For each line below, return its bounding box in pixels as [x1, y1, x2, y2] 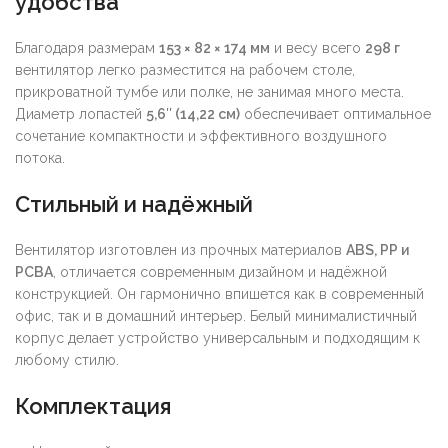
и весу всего [270, 39, 365, 56]
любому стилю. [15, 351, 119, 368]
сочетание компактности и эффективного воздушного [15, 127, 387, 144]
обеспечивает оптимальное [240, 105, 431, 122]
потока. [15, 149, 65, 166]
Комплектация [15, 392, 171, 419]
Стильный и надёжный [15, 190, 253, 217]
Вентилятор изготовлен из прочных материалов [15, 241, 346, 258]
